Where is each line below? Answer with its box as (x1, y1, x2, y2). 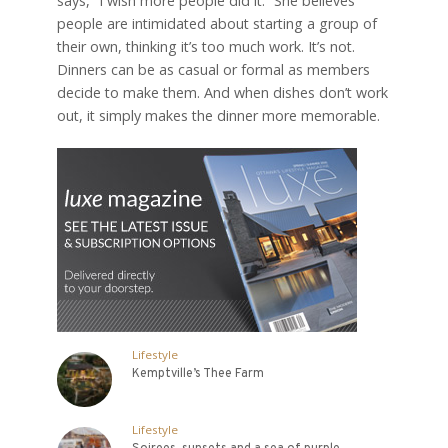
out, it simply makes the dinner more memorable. (56, 105, 380, 125)
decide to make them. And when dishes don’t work (56, 82, 388, 102)
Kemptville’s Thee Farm (131, 365, 264, 382)
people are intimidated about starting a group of (56, 13, 377, 33)
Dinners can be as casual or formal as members (56, 59, 370, 79)
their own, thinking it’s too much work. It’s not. (56, 36, 355, 56)
